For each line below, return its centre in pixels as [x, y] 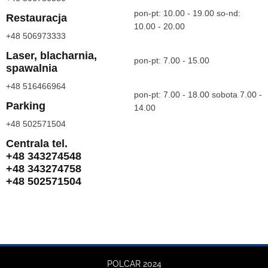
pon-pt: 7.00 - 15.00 [172, 61]
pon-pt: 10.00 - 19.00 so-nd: [187, 14]
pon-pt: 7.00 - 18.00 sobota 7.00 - [198, 95]
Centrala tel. [37, 144]
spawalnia [32, 68]
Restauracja [36, 18]
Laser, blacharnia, [51, 56]
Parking [26, 106]
